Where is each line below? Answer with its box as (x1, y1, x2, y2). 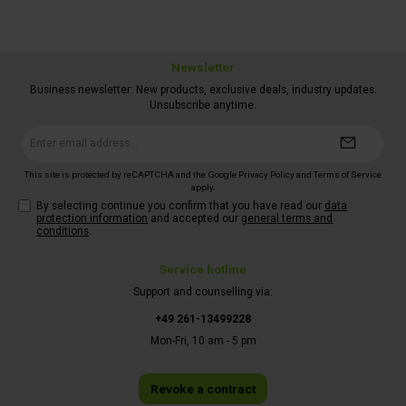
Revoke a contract (150, 382, 256, 397)
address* (167, 140, 207, 151)
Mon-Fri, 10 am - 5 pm (150, 334, 256, 348)
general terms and (241, 212, 333, 226)
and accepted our (148, 212, 242, 226)
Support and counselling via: (133, 285, 273, 298)
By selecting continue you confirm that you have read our (36, 199, 325, 213)
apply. (190, 181, 216, 192)
